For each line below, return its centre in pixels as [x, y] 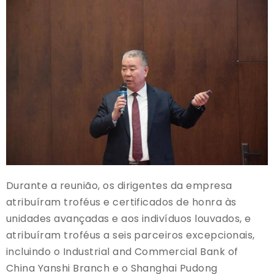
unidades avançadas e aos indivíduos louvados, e [129, 218]
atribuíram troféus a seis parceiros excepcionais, [131, 235]
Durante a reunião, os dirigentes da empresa [119, 185]
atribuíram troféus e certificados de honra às [121, 202]
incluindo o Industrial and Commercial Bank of [122, 251]
